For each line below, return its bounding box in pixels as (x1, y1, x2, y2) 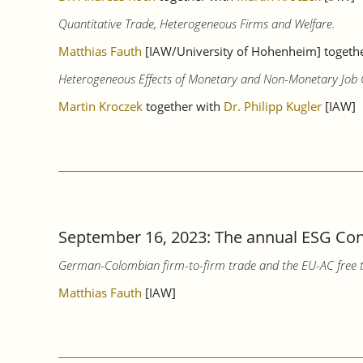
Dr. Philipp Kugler (224, 98, 322, 115)
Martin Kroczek (58, 98, 143, 115)
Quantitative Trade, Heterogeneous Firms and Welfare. (58, 15, 335, 32)
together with (143, 98, 224, 115)
